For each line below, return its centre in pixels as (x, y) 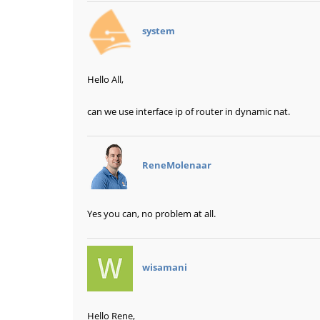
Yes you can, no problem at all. (151, 214)
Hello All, (105, 80)
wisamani (165, 267)
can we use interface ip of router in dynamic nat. (189, 112)
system (159, 31)
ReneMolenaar (177, 165)
